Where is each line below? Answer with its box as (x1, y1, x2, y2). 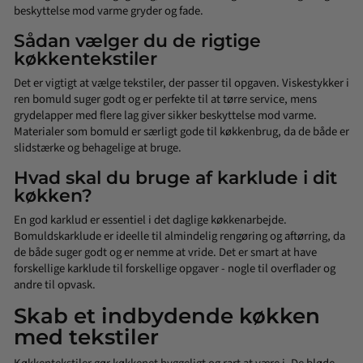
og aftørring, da (267, 227, 345, 245)
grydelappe (14, 106, 69, 124)
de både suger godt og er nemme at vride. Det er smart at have (14, 243, 317, 261)
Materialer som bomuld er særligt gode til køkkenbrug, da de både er (14, 122, 349, 140)
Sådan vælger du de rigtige (14, 28, 261, 52)
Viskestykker (282, 74, 344, 92)
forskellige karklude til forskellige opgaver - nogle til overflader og (14, 259, 335, 277)
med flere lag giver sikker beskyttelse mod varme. (73, 106, 317, 124)
